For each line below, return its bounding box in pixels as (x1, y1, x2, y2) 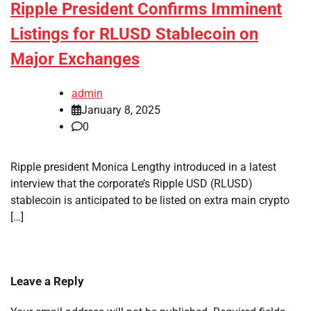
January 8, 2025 (81, 103, 160, 117)
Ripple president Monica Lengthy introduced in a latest (10, 160, 276, 174)
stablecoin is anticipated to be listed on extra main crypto (10, 193, 289, 207)
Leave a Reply (10, 274, 84, 288)
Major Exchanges (10, 49, 140, 69)
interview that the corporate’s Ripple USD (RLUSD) (10, 176, 253, 190)
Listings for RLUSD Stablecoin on (10, 24, 258, 44)
